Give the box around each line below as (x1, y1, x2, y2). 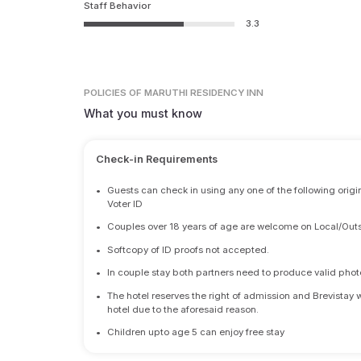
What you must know (84, 106, 203, 121)
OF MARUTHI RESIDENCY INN (129, 87, 264, 99)
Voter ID (107, 197, 143, 210)
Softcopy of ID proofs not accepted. (107, 243, 270, 255)
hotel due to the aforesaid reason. (107, 303, 259, 315)
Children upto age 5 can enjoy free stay (107, 326, 285, 338)
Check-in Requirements (95, 152, 218, 166)
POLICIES (84, 87, 127, 99)
